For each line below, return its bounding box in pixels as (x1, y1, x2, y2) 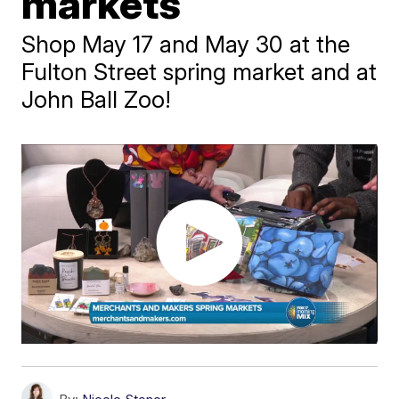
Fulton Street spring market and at (21, 57, 378, 85)
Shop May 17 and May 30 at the (21, 29, 351, 58)
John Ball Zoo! (21, 85, 172, 113)
